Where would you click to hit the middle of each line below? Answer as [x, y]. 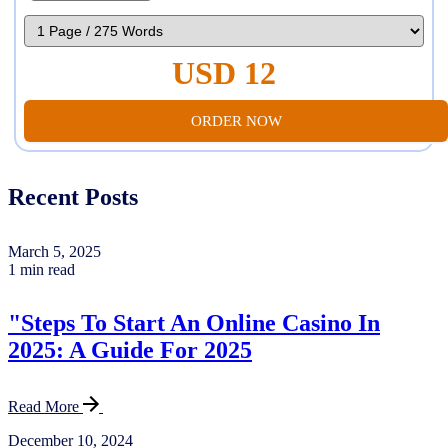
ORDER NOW [236, 120]
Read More [45, 407]
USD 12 [224, 72]
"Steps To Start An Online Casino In [194, 323]
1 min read [41, 269]
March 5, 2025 [54, 251]
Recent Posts [73, 196]
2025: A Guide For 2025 [130, 350]
